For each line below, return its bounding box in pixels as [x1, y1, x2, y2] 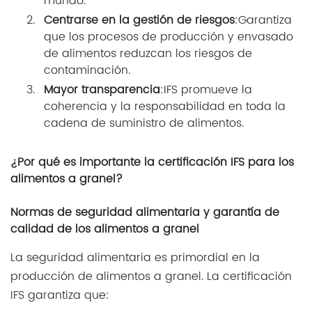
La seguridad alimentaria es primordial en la [10, 249, 260, 267]
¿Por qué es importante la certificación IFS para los [10, 153, 294, 172]
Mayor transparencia [44, 81, 160, 100]
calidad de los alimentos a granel [10, 220, 199, 239]
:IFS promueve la [160, 81, 252, 100]
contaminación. [44, 61, 130, 80]
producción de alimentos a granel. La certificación [10, 267, 292, 286]
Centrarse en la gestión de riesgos [44, 11, 235, 30]
